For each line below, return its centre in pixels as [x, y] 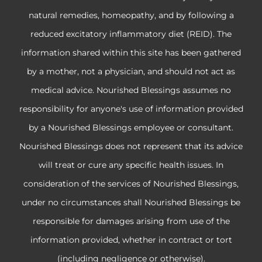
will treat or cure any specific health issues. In [131, 165]
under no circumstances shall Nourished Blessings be [131, 202]
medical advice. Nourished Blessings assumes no [131, 90]
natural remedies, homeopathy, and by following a [131, 15]
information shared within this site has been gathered [131, 52]
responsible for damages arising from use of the [131, 221]
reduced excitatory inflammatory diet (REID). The [131, 34]
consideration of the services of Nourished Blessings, [131, 183]
